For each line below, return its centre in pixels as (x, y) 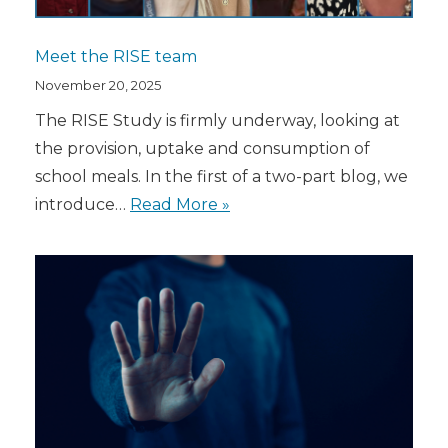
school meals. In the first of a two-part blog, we (221, 177)
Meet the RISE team (116, 57)
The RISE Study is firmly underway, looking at (217, 121)
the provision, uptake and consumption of (202, 149)
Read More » (180, 205)
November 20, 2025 (98, 85)
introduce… (82, 205)
